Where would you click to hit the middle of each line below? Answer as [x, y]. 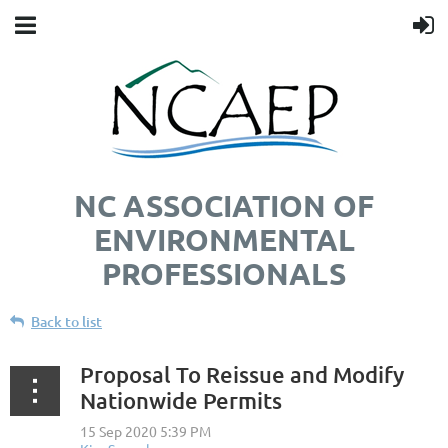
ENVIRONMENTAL [224, 239]
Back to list [66, 321]
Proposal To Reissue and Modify [242, 374]
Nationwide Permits [181, 400]
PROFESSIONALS [224, 273]
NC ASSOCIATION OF [224, 205]
